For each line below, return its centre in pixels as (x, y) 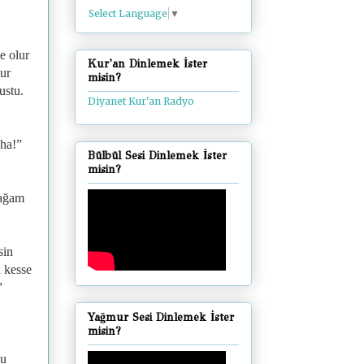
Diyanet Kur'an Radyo (141, 102)
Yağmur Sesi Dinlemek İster (161, 317)
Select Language (128, 13)
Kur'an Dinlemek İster (147, 64)
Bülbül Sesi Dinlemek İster (157, 156)
